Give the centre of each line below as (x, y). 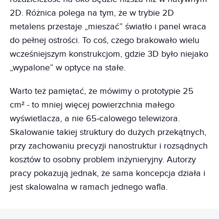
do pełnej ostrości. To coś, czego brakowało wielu (105, 40)
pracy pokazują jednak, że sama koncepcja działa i (108, 173)
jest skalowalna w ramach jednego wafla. (89, 187)
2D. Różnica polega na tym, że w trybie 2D (92, 13)
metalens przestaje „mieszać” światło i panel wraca (108, 26)
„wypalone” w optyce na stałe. (68, 67)
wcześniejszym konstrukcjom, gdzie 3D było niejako (109, 54)
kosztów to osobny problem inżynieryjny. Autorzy (103, 159)
